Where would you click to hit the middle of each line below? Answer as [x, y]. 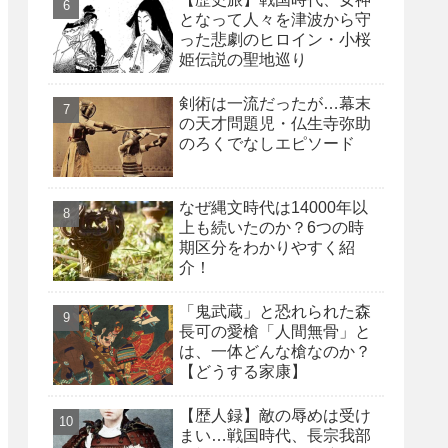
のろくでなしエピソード [267, 143]
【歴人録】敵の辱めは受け [275, 415]
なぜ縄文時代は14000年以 [273, 207]
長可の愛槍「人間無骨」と [275, 331]
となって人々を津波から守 [275, 19]
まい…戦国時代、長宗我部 [275, 435]
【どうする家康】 [243, 371]
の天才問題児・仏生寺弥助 [275, 123]
